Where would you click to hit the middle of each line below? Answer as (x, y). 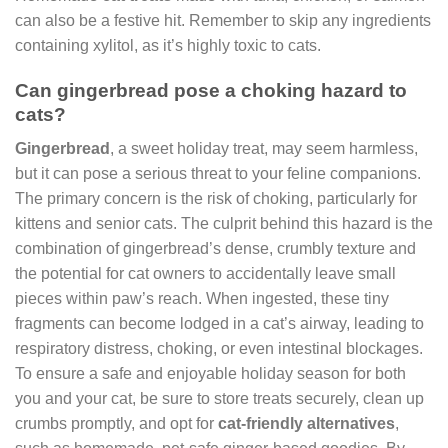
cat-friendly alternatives (306, 424)
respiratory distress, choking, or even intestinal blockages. (219, 349)
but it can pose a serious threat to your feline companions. (218, 174)
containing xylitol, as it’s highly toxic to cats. (168, 45)
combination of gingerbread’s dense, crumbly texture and (215, 249)
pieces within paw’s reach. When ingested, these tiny (202, 299)
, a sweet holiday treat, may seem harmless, (264, 149)
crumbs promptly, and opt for (116, 424)
